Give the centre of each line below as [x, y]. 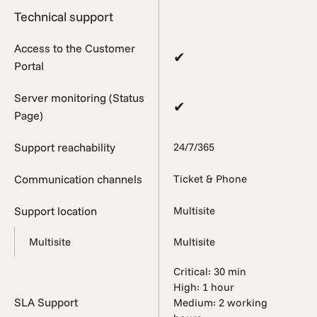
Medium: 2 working [220, 302]
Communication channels [78, 179]
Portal [29, 65]
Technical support [64, 16]
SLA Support [46, 302]
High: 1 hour [204, 287]
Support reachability [65, 147]
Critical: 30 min [210, 271]
